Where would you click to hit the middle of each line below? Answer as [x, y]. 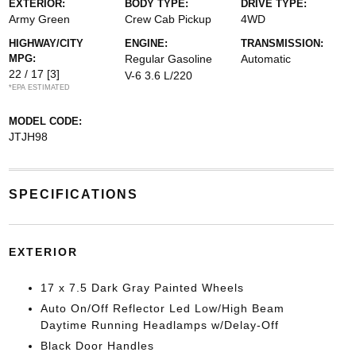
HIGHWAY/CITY [46, 43]
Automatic [266, 59]
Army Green [39, 19]
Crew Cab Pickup [168, 19]
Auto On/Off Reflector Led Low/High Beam [162, 308]
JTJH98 [28, 137]
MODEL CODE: [45, 121]
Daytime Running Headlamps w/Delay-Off [159, 325]
